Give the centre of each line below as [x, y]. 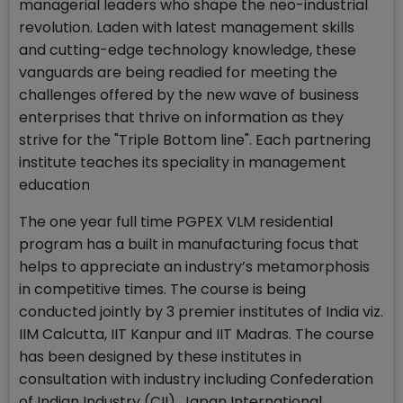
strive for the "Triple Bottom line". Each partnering [195, 140]
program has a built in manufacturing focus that [189, 244]
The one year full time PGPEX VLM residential [176, 222]
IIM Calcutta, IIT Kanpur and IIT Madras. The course [197, 334]
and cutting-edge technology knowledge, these [188, 50]
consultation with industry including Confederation [196, 379]
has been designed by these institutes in [160, 357]
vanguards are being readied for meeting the [178, 72]
